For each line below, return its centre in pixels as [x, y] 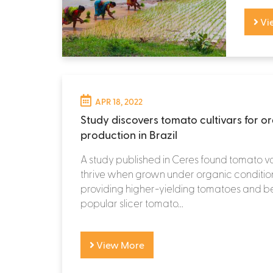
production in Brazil [129, 134]
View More [119, 244]
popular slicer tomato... [132, 203]
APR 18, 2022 [119, 101]
